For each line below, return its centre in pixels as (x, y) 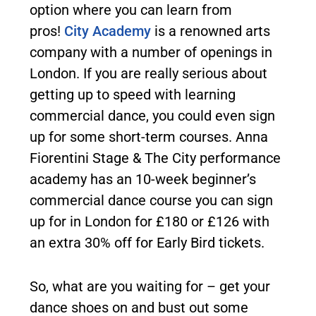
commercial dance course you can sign (151, 201)
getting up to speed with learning (133, 95)
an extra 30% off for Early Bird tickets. (147, 243)
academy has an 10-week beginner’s (143, 180)
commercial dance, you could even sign (152, 116)
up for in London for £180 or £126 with (150, 222)
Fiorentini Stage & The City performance (155, 158)
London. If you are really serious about (148, 74)
